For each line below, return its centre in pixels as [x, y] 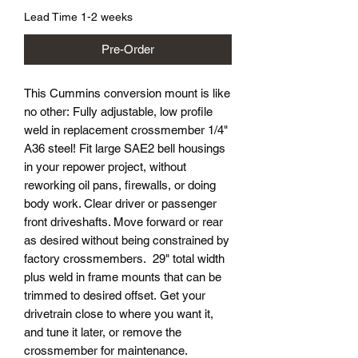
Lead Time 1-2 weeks [78, 17]
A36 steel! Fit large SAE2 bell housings [125, 149]
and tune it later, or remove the [103, 332]
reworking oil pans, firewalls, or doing [120, 185]
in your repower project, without [105, 167]
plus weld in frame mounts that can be [123, 277]
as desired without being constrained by [127, 241]
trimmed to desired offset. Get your [115, 296]
